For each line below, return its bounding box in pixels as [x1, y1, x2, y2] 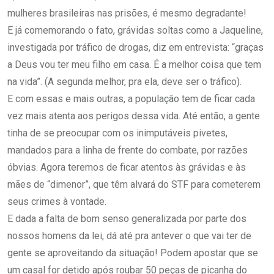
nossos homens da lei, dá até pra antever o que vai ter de [7, 230, 251, 242]
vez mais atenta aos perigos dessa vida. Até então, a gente [7, 110, 260, 122]
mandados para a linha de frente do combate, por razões [7, 144, 248, 157]
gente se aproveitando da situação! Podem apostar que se [7, 247, 258, 259]
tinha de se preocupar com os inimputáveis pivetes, [7, 127, 228, 139]
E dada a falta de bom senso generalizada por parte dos [7, 213, 246, 225]
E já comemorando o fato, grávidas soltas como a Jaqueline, [7, 24, 263, 37]
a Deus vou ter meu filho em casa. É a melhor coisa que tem [7, 59, 261, 71]
